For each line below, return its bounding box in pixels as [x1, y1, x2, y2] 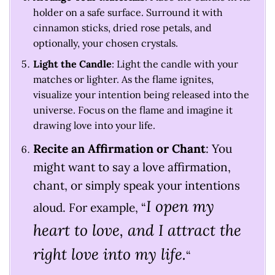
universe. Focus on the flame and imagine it [33, 104, 233, 117]
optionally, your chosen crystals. [33, 36, 178, 49]
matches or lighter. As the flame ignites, [33, 73, 214, 86]
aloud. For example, [33, 200, 138, 215]
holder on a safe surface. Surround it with [33, 6, 223, 18]
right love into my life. [33, 244, 186, 265]
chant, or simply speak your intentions [33, 178, 240, 193]
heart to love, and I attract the [33, 220, 241, 241]
